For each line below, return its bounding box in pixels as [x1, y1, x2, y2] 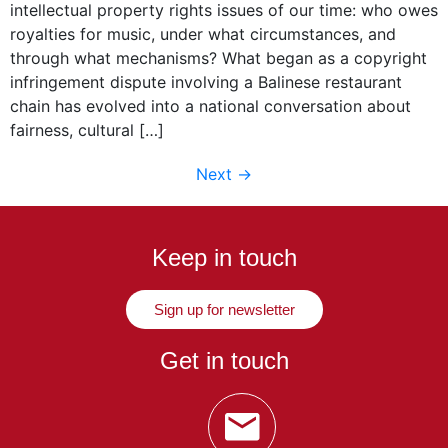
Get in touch [159, 347, 289, 375]
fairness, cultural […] [10, 120, 164, 141]
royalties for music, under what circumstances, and [10, 24, 396, 45]
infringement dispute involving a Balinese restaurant [10, 72, 402, 93]
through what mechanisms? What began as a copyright [10, 48, 427, 69]
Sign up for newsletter [153, 301, 295, 319]
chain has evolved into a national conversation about [10, 96, 411, 117]
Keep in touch [151, 244, 297, 272]
